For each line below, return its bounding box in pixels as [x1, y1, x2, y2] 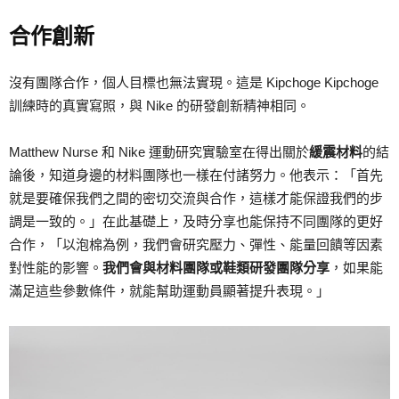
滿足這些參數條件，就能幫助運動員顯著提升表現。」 [9, 283, 330, 299]
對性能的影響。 [9, 260, 102, 276]
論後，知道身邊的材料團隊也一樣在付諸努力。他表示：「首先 [9, 167, 383, 183]
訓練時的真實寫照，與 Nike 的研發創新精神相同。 [9, 98, 310, 114]
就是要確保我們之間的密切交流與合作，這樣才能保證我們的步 [9, 191, 383, 207]
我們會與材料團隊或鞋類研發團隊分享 [102, 260, 330, 276]
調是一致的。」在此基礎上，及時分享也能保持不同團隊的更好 [9, 214, 383, 230]
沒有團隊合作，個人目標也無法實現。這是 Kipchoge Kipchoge [9, 75, 379, 91]
